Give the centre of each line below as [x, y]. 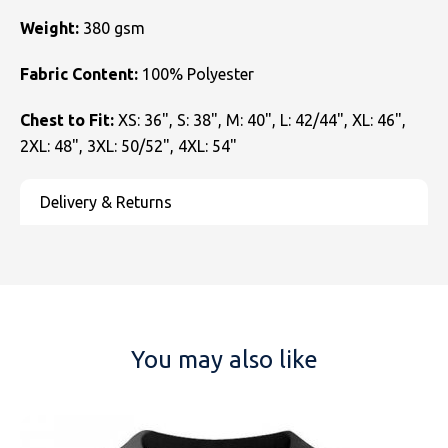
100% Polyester [198, 73]
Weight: [51, 27]
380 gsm [114, 27]
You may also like [224, 359]
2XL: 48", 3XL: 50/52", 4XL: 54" [128, 145]
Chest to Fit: [69, 119]
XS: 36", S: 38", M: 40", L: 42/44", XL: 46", [262, 119]
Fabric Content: [81, 73]
